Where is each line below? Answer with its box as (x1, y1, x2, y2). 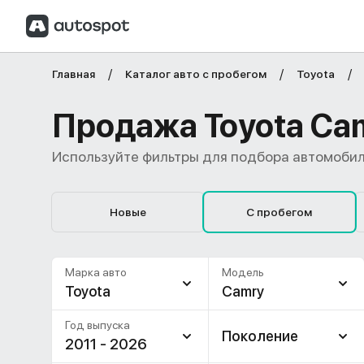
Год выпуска (65, 318, 130, 331)
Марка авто (65, 266, 127, 279)
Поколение (221, 327, 298, 344)
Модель (221, 266, 264, 279)
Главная (52, 67, 95, 80)
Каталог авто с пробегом (125, 67, 266, 80)
